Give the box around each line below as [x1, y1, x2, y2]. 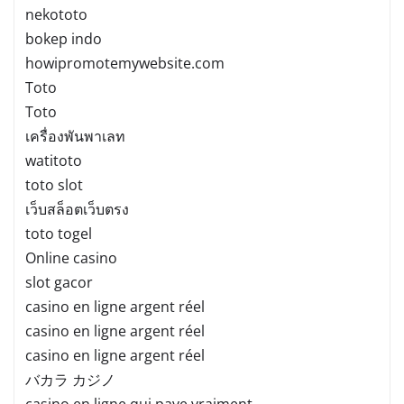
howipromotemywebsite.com [25, 52, 225, 73]
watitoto [25, 150, 82, 170]
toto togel [25, 223, 92, 243]
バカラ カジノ [25, 369, 115, 390]
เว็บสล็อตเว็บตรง [25, 198, 129, 219]
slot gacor [25, 271, 93, 292]
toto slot [25, 174, 83, 195]
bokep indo [25, 28, 102, 49]
